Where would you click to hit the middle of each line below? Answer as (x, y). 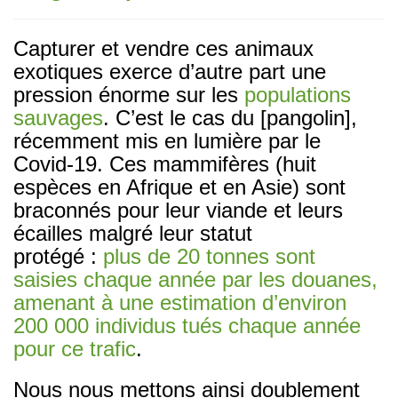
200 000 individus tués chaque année (187, 325)
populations (298, 94)
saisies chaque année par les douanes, (195, 279)
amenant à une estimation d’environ (180, 302)
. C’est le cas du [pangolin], (230, 117)
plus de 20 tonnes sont (209, 256)
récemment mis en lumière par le (167, 140)
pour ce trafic (75, 348)
